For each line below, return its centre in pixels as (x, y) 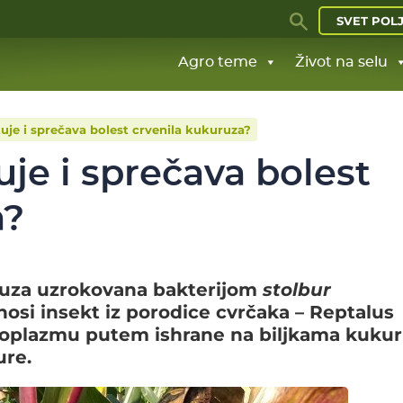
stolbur (297, 290)
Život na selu (341, 62)
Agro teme (218, 62)
